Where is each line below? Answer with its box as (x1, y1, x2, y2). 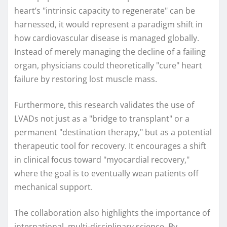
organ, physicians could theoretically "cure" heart (14, 60, 202, 71)
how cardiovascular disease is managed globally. (14, 32, 199, 44)
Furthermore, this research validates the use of (14, 99, 194, 111)
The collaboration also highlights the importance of (14, 207, 210, 219)
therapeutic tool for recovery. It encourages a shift (14, 140, 206, 152)
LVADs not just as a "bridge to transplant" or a (14, 113, 190, 125)
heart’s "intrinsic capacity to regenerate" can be (14, 5, 195, 17)
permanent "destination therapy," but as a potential (14, 127, 212, 138)
